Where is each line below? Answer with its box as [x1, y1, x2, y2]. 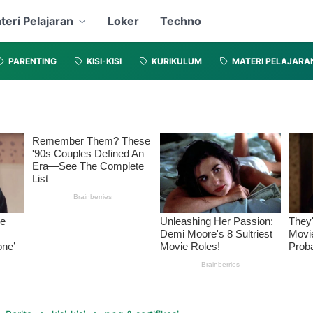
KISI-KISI [87, 56, 122, 67]
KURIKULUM [152, 56, 202, 67]
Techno [159, 14, 201, 28]
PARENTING [8, 56, 57, 67]
